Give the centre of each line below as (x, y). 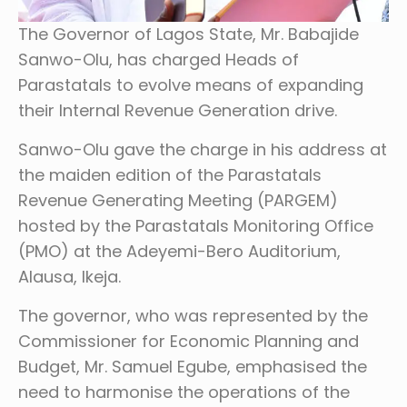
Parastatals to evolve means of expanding (191, 84)
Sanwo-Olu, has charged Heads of (159, 59)
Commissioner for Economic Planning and (189, 341)
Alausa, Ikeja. (69, 276)
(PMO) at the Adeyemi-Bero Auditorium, (179, 251)
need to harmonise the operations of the (184, 392)
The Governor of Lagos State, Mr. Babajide (189, 34)
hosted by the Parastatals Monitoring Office (196, 225)
